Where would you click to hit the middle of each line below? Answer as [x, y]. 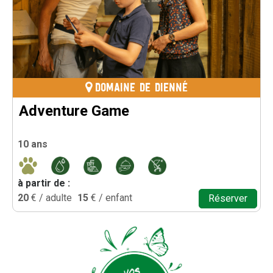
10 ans [33, 144]
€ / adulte [52, 198]
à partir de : [44, 183]
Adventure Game [74, 111]
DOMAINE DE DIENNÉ [141, 89]
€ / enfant [112, 198]
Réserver [228, 199]
